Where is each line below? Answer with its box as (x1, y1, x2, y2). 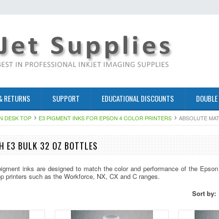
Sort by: (192, 189, 218, 198)
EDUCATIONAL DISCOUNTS (102, 93, 174, 104)
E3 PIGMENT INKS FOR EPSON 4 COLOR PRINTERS (39, 114, 172, 122)
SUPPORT (52, 93, 80, 104)
